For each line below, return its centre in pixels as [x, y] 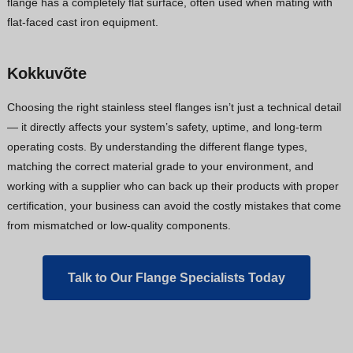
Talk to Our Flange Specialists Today [176, 277]
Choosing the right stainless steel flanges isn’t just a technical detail [174, 107]
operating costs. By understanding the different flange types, [157, 146]
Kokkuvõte [46, 73]
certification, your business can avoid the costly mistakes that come [174, 205]
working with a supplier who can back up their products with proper [173, 186]
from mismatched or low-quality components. [119, 225]
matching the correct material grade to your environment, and [160, 166]
